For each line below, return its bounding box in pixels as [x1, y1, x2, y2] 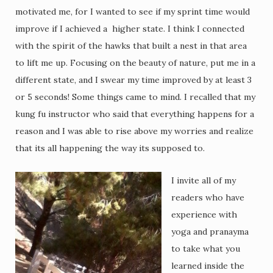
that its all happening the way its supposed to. [15, 143, 205, 154]
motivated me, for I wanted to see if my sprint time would [15, 6, 250, 17]
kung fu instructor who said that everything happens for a [15, 108, 254, 119]
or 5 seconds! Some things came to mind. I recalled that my [15, 91, 255, 102]
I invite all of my [171, 175, 236, 186]
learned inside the [171, 260, 244, 271]
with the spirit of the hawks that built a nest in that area [15, 40, 247, 51]
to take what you [171, 243, 240, 254]
